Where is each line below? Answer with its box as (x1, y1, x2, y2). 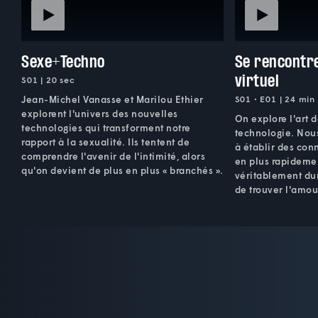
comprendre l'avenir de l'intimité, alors (21, 150, 205, 162)
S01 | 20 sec (21, 74, 75, 85)
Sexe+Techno (21, 50, 105, 72)
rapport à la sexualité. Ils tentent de (21, 136, 190, 148)
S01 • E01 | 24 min (234, 93, 316, 104)
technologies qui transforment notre (21, 121, 191, 133)
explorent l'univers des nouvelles (21, 107, 178, 119)
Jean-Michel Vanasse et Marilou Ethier (21, 93, 204, 105)
